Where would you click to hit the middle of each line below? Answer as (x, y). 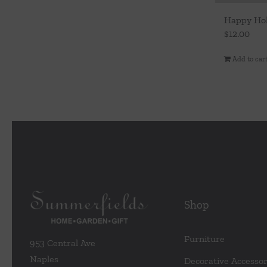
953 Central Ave (62, 243)
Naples (44, 259)
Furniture (204, 238)
